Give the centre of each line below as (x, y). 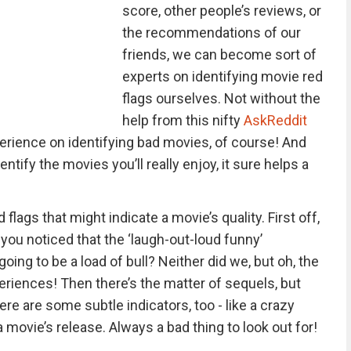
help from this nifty (183, 120)
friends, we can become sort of (219, 54)
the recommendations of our (211, 33)
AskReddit (275, 120)
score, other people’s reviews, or (221, 11)
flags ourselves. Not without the (221, 98)
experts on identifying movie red (222, 76)
